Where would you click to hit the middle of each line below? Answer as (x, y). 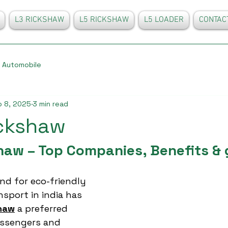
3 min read (50, 104)
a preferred (42, 208)
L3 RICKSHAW (39, 20)
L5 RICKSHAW (104, 20)
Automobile (22, 64)
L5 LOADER (164, 20)
